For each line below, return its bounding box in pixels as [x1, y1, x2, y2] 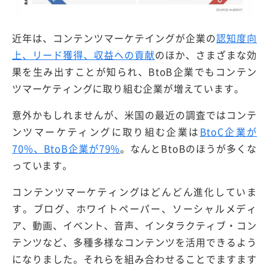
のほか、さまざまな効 [155, 47, 257, 62]
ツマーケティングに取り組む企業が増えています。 [12, 80, 244, 95]
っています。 [12, 157, 73, 172]
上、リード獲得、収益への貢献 [12, 47, 156, 62]
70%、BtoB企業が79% [12, 141, 121, 156]
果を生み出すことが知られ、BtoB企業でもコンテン [12, 64, 257, 79]
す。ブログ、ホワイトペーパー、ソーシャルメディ [12, 201, 257, 216]
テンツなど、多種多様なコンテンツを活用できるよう [12, 234, 257, 249]
